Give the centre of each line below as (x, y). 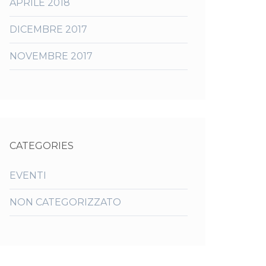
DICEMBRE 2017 (48, 29)
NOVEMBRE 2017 (51, 56)
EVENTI (28, 175)
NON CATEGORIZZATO (65, 202)
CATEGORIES (42, 146)
